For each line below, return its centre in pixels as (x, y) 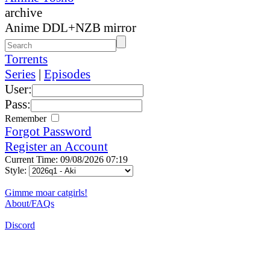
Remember (27, 118)
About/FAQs (30, 203)
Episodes (67, 74)
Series (20, 74)
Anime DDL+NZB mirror (71, 27)
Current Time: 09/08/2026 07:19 (66, 159)
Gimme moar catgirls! (46, 192)
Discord (20, 225)
